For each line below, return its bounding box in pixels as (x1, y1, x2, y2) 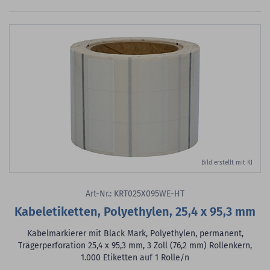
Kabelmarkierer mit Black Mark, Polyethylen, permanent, (27, 228, 243, 239)
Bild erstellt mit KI (201, 159, 253, 166)
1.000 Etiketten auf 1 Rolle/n (81, 253, 189, 263)
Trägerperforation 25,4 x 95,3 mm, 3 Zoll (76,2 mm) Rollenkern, (18, 240, 252, 251)
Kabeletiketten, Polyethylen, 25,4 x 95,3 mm (14, 204, 256, 219)
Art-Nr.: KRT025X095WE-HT (86, 189, 184, 199)
